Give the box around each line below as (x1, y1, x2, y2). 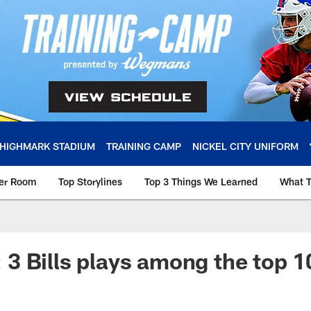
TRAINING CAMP (106, 140, 181, 152)
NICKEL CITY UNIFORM (192, 140, 299, 152)
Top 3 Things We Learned (144, 176, 258, 187)
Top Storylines (58, 176, 122, 187)
